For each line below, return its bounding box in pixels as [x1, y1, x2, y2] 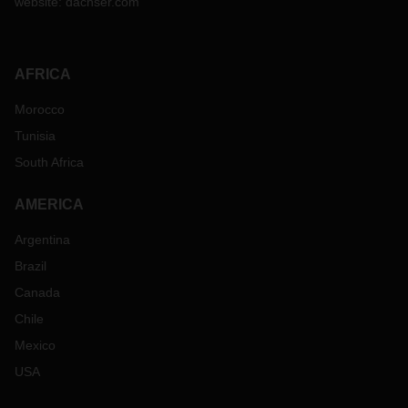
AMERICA [15, 197, 84, 212]
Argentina [15, 232, 70, 247]
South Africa [15, 155, 84, 169]
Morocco [15, 102, 65, 117]
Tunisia [15, 128, 56, 143]
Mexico [15, 338, 56, 352]
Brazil [15, 259, 46, 273]
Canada [15, 285, 60, 300]
